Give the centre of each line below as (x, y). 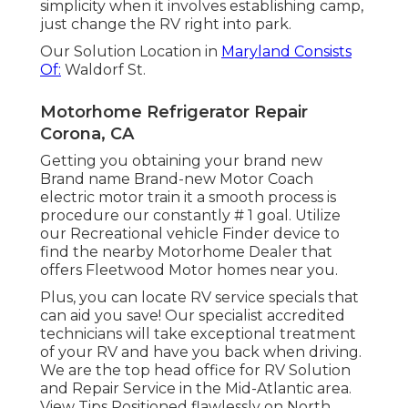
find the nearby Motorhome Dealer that (186, 251)
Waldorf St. (103, 69)
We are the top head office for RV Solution (195, 370)
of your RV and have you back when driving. (201, 352)
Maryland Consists (286, 51)
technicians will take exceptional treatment (198, 333)
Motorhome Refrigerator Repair (174, 112)
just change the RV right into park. (166, 24)
